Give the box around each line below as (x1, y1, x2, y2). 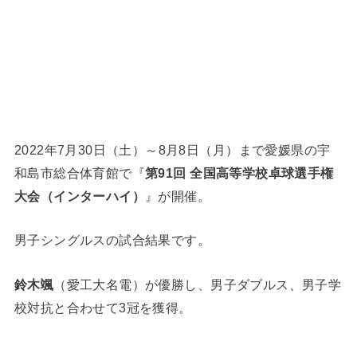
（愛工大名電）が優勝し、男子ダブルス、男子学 (53, 277, 342, 292)
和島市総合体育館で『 (14, 166, 146, 181)
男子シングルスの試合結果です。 (14, 233, 211, 248)
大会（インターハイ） (14, 189, 146, 204)
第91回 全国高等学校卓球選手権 (145, 166, 334, 181)
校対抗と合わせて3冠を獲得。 (14, 300, 192, 315)
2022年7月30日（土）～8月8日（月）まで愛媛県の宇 (14, 143, 331, 158)
